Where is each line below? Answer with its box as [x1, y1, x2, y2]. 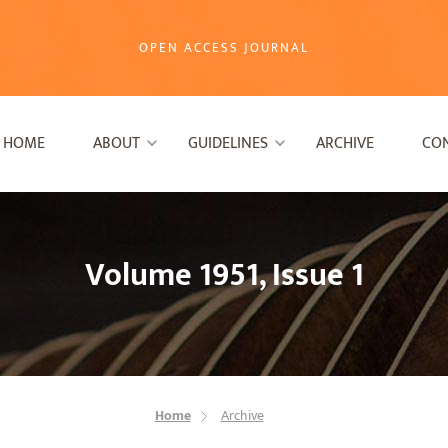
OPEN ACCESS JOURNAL [138, 36, 309, 59]
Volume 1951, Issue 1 [84, 249, 364, 302]
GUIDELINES [187, 130, 268, 157]
